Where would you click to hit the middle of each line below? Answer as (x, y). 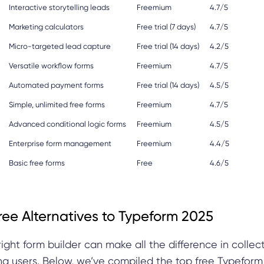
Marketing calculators (46, 27)
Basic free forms (37, 163)
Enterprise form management (60, 143)
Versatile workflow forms (51, 65)
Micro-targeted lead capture (60, 46)
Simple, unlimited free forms (57, 104)
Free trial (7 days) (166, 27)
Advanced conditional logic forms (67, 124)
